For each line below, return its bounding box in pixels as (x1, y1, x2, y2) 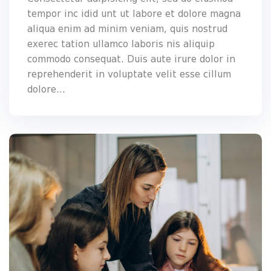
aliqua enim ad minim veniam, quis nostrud (27, 23, 227, 34)
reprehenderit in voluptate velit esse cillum (27, 68, 231, 80)
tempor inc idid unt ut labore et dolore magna (27, 8, 241, 19)
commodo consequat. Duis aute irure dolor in (27, 53, 235, 65)
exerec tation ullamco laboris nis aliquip (27, 38, 215, 50)
